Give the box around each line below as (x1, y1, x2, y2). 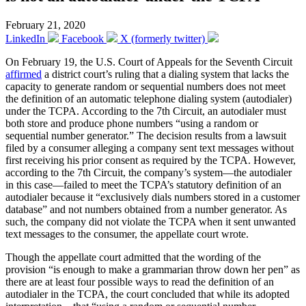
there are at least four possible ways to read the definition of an (5, 275, 274, 288)
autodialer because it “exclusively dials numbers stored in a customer (5, 191, 300, 203)
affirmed (5, 68, 42, 80)
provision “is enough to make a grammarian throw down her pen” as (5, 263, 300, 275)
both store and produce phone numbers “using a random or (5, 117, 258, 129)
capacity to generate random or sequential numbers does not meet (5, 80, 286, 92)
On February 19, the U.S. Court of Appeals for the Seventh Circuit (5, 55, 292, 68)
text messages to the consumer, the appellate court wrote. (5, 227, 249, 240)
